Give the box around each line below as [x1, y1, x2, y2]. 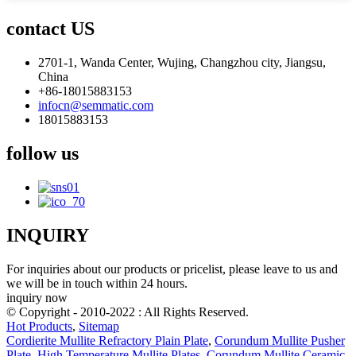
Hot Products [6, 319, 72, 333]
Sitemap [79, 319, 119, 333]
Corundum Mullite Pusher [215, 333, 345, 347]
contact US [6, 18, 95, 40]
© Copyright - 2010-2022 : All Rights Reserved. [6, 304, 249, 319]
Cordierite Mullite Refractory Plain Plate [6, 333, 208, 347]
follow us [6, 143, 79, 164]
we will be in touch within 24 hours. [6, 276, 188, 290]
